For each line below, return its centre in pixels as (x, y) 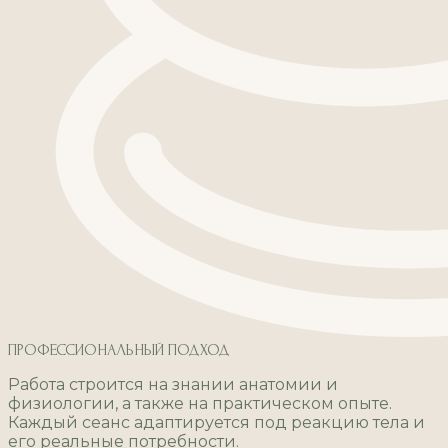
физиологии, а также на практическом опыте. (200, 404)
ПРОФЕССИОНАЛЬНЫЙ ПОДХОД (119, 350)
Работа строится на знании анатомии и (173, 385)
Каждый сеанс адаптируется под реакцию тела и (216, 423)
